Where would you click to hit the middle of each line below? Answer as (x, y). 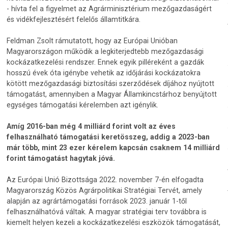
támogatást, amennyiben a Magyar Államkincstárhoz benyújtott (112, 94)
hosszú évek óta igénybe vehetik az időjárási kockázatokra (104, 73)
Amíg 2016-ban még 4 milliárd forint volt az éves (91, 126)
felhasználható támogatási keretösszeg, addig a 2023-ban (108, 137)
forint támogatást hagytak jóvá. (61, 159)
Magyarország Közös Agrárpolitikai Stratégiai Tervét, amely (105, 191)
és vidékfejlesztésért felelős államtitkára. (74, 19)
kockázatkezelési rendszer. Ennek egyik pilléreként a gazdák (106, 62)
